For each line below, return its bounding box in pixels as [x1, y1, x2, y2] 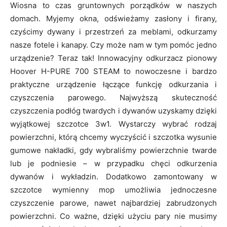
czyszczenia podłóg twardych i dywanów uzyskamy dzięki [10, 106, 217, 116]
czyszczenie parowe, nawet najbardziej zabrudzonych [10, 198, 217, 208]
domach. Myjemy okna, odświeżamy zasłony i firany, [10, 14, 217, 24]
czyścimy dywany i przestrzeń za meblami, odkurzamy [10, 27, 217, 37]
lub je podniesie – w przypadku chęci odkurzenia [10, 159, 217, 169]
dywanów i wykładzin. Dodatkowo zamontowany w [10, 172, 217, 182]
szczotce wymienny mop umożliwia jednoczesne [10, 185, 217, 195]
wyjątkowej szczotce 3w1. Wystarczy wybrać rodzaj [10, 119, 217, 129]
